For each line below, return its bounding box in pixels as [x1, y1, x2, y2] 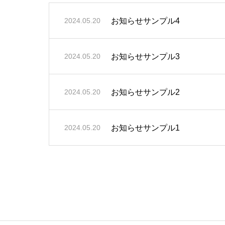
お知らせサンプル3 [111, 52, 180, 61]
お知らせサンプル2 [111, 87, 180, 96]
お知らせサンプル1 [111, 123, 180, 132]
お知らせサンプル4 [111, 16, 180, 25]
